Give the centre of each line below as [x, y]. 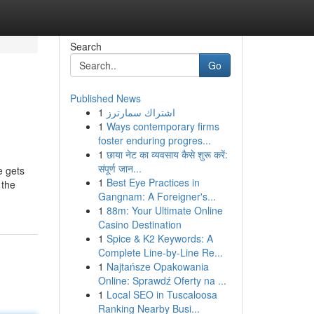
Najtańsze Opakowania [157, 266]
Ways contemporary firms [163, 126]
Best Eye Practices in [153, 182]
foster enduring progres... [154, 140]
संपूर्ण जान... [120, 168]
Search [86, 46]
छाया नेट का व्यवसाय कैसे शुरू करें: [167, 154]
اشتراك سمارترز [141, 112]
